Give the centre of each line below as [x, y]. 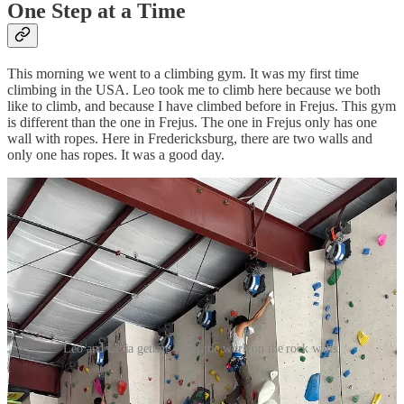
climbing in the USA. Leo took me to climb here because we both [194, 90]
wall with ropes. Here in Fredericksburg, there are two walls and [190, 139]
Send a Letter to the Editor [82, 380]
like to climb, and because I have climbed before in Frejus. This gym [202, 106]
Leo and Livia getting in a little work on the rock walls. [202, 348]
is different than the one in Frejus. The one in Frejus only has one [192, 123]
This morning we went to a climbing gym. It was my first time [183, 74]
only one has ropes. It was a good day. [116, 155]
